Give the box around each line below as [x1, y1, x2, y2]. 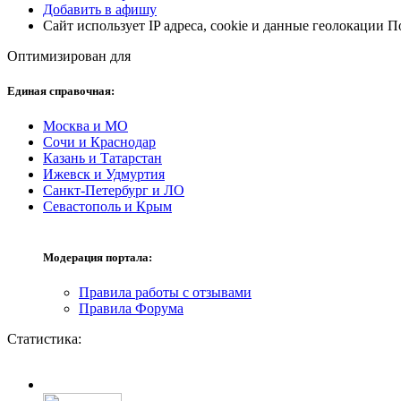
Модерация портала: [43, 251, 152, 265]
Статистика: [7, 331, 81, 347]
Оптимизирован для [7, 47, 131, 64]
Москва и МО [43, 117, 128, 133]
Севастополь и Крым [43, 198, 172, 214]
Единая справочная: [7, 83, 115, 98]
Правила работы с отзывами [79, 285, 252, 301]
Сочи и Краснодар [43, 133, 156, 149]
